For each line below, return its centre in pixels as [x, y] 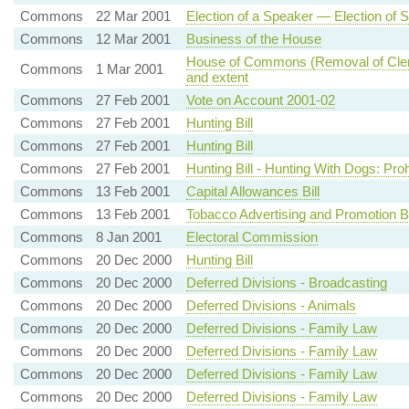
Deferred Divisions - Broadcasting [286, 283]
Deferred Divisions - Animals [271, 306]
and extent [217, 78]
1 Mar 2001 [129, 69]
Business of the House [253, 39]
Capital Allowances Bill [252, 192]
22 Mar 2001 [133, 16]
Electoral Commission [252, 237]
